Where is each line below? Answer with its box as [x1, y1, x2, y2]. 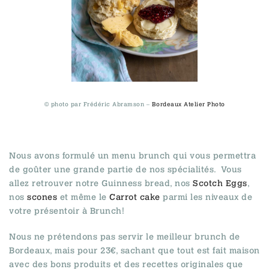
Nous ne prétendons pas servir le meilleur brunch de [9, 231, 240, 243]
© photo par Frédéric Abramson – [44, 100, 152, 108]
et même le [57, 192, 109, 203]
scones [27, 192, 57, 203]
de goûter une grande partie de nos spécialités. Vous [9, 164, 242, 175]
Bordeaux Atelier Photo [151, 100, 225, 108]
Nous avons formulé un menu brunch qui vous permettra [9, 150, 256, 162]
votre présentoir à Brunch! [9, 205, 124, 217]
